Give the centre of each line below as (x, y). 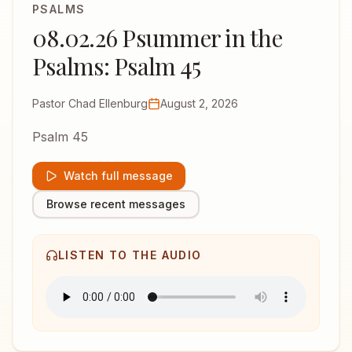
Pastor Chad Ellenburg (90, 103)
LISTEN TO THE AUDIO (130, 255)
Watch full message (118, 176)
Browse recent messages (116, 204)
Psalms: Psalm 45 (116, 66)
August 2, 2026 (199, 103)
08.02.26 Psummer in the (157, 38)
